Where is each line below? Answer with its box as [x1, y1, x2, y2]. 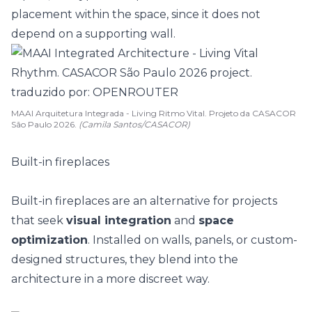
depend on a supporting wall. [11, 27, 175, 40]
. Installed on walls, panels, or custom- [88, 233, 297, 247]
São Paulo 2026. [11, 119, 79, 130]
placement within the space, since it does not [11, 8, 260, 21]
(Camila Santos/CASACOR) [79, 119, 190, 130]
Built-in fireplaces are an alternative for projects [11, 194, 277, 208]
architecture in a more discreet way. [11, 272, 210, 286]
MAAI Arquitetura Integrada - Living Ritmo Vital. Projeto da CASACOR [11, 108, 296, 118]
